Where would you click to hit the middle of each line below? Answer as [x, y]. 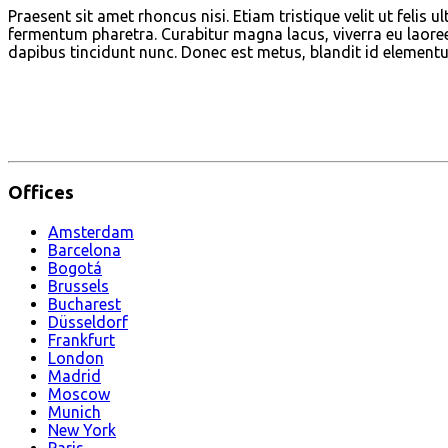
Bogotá [75, 267]
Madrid [74, 375]
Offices [41, 192]
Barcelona [84, 249]
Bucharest [84, 303]
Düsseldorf [88, 321]
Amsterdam [91, 231]
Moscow [79, 393]
